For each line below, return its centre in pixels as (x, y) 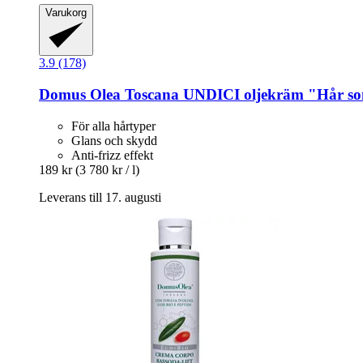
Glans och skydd (114, 140)
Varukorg (66, 13)
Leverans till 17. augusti (100, 197)
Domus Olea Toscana (109, 94)
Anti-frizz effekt (112, 155)
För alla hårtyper (113, 126)
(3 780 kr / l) (107, 169)
